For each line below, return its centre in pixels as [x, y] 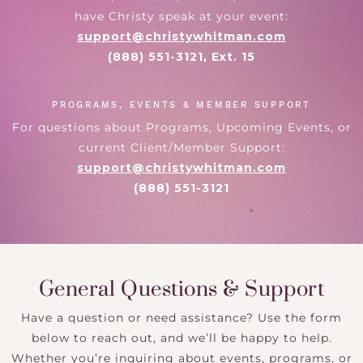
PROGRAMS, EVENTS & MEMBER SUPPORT [181, 105]
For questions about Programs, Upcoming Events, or [181, 127]
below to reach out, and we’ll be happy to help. [181, 337]
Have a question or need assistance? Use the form [181, 317]
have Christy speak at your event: [181, 16]
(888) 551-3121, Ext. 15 [181, 56]
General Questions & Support [181, 288]
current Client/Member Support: [181, 147]
